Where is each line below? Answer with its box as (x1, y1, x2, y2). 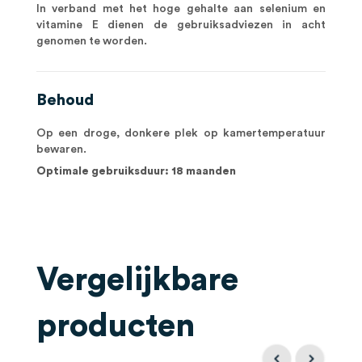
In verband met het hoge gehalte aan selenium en (36, 3, 326, 15)
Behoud (36, 92, 94, 108)
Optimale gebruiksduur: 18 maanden (36, 166, 236, 177)
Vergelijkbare (36, 264, 238, 297)
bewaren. (36, 144, 86, 155)
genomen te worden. (36, 36, 147, 47)
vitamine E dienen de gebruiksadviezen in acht (36, 19, 326, 31)
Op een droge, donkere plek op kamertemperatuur (36, 128, 326, 139)
